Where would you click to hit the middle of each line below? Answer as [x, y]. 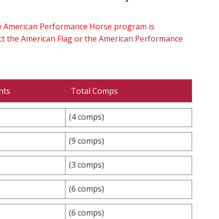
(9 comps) [87, 141]
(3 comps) [87, 164]
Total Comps [94, 91]
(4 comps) [87, 117]
